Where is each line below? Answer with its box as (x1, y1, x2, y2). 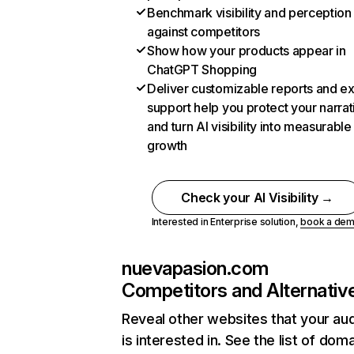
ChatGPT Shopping (147, 62, 257, 77)
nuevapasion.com (122, 257, 269, 280)
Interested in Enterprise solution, (151, 216, 301, 228)
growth (147, 137, 188, 153)
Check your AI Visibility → (181, 190, 333, 205)
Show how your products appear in (147, 43, 346, 58)
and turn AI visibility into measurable (147, 119, 352, 134)
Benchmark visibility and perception (147, 5, 352, 21)
